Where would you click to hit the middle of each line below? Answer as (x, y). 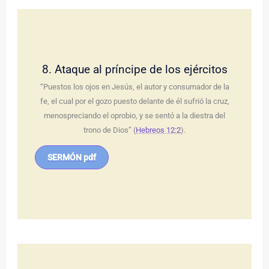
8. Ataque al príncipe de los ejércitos (134, 70)
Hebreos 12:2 (158, 130)
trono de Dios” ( (110, 130)
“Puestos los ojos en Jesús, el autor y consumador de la (134, 87)
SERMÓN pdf (71, 158)
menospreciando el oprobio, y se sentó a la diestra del (134, 116)
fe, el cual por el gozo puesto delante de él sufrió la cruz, (134, 101)
